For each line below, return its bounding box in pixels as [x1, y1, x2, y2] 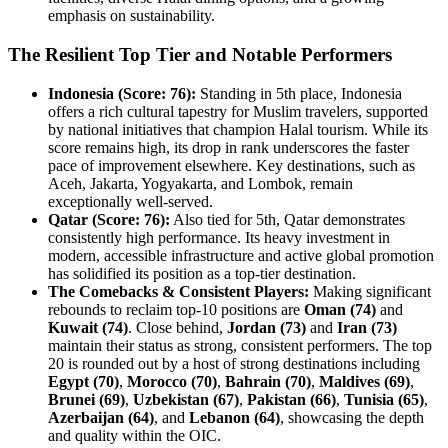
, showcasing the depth [280, 408, 424, 426]
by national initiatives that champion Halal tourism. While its [48, 120, 428, 138]
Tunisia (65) [344, 390, 424, 408]
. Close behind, [128, 318, 227, 336]
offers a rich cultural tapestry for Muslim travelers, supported [48, 102, 428, 120]
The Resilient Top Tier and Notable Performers [8, 43, 392, 65]
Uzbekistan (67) [133, 390, 239, 408]
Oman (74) [304, 300, 376, 318]
